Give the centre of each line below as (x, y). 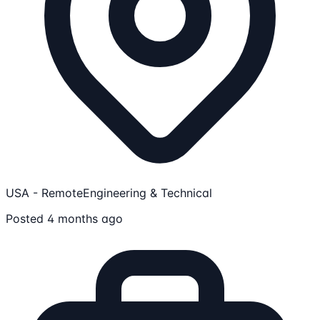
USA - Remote (44, 193)
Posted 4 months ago (64, 219)
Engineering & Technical (147, 193)
